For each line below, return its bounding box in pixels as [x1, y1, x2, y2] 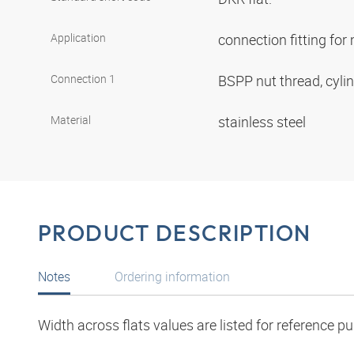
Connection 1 [51, 71, 115, 87]
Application [51, 30, 106, 46]
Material [51, 112, 91, 128]
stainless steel [218, 112, 309, 132]
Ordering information [115, 268, 230, 286]
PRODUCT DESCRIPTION [38, 219, 311, 247]
